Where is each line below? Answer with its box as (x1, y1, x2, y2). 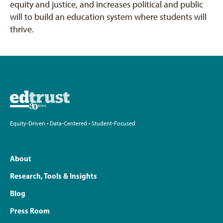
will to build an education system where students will (10, 11, 207, 22)
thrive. (10, 24, 34, 35)
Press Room (10, 206, 50, 216)
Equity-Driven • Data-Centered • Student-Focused (10, 119, 135, 127)
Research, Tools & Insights (10, 171, 97, 181)
